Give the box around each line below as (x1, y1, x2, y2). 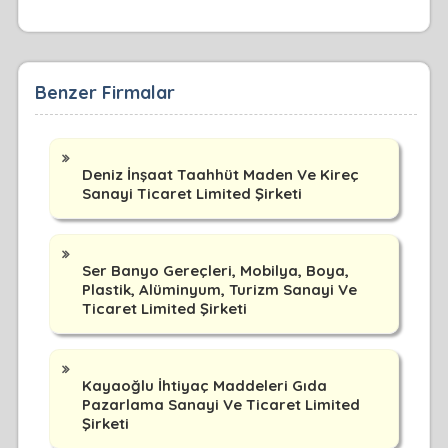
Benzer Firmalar (34, 80, 175, 104)
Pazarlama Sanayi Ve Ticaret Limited (81, 394, 360, 414)
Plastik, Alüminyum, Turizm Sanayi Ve (81, 279, 357, 299)
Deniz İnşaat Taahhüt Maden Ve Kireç (81, 164, 359, 184)
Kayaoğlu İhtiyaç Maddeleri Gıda (81, 375, 327, 395)
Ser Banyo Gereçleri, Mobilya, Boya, (81, 260, 349, 280)
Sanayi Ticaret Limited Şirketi (81, 183, 302, 203)
